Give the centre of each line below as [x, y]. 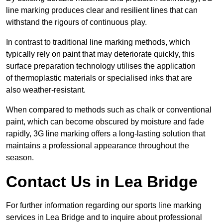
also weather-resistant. [46, 90]
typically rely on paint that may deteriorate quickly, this [100, 54]
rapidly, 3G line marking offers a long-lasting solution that [106, 134]
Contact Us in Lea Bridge [102, 182]
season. [20, 158]
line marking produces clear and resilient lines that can [102, 10]
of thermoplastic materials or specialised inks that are [99, 78]
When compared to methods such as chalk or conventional [109, 110]
